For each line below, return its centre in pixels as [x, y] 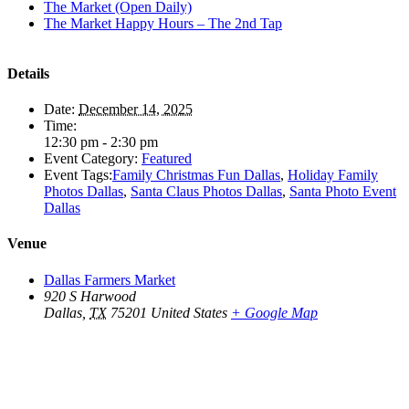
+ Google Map [274, 312]
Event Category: [91, 159]
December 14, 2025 [136, 110]
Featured [167, 159]
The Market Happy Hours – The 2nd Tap [163, 23]
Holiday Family [333, 175]
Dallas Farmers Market [110, 279]
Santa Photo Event [343, 192]
